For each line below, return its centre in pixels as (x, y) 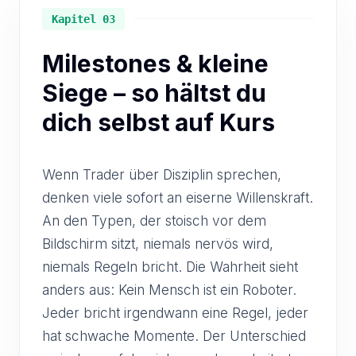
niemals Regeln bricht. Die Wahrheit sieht (170, 266)
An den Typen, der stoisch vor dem (154, 220)
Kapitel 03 (83, 19)
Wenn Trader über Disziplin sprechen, (162, 174)
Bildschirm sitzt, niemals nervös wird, (158, 243)
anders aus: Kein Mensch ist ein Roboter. (169, 289)
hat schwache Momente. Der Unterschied (174, 335)
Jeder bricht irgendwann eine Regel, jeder (175, 312)
